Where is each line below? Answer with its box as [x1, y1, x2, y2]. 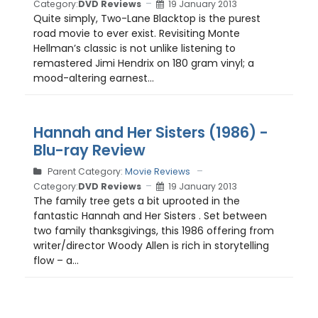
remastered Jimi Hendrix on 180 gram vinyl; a [33, 56, 254, 70]
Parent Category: [45, 165, 125, 177]
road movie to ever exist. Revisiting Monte [33, 26, 240, 40]
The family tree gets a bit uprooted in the [33, 194, 240, 208]
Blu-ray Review [33, 140, 146, 160]
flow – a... [33, 253, 79, 268]
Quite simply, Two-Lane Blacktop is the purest [33, 11, 261, 26]
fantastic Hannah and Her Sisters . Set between [33, 209, 267, 223]
